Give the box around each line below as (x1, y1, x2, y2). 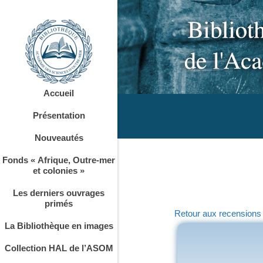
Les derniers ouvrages (13, 188, 104, 198)
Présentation (32, 110, 85, 121)
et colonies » (33, 166, 85, 176)
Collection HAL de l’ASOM (4, 243, 113, 254)
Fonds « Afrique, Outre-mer (2, 155, 115, 166)
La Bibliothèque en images (4, 221, 113, 231)
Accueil (43, 88, 74, 99)
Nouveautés (34, 133, 83, 143)
